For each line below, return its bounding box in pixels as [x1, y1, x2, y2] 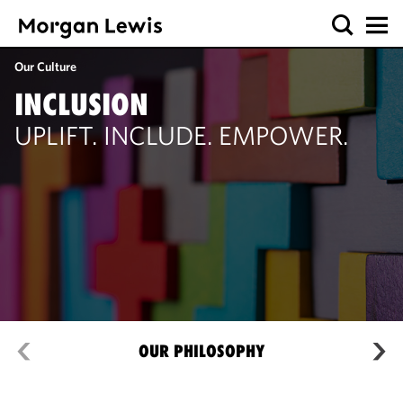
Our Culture [14, 58, 76, 75]
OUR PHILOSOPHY [139, 341, 264, 362]
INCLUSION [14, 86, 148, 122]
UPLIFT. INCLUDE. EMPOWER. [14, 120, 348, 151]
